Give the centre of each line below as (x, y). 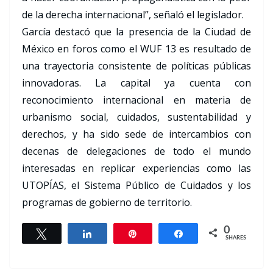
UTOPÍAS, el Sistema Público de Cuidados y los (136, 186)
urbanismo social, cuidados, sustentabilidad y (136, 117)
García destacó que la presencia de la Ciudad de (136, 32)
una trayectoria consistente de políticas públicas (136, 66)
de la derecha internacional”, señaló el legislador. (133, 15)
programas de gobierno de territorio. (107, 203)
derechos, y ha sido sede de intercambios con (136, 134)
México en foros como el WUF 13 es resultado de (136, 49)
